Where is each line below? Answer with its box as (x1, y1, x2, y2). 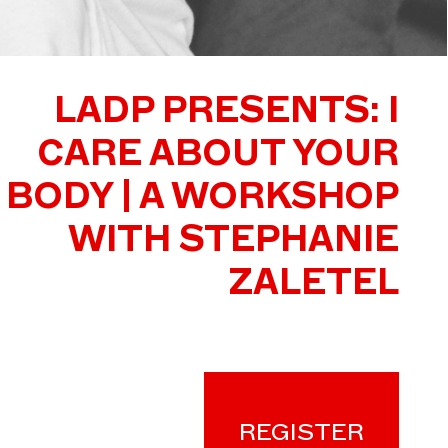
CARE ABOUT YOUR (36, 130, 399, 174)
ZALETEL (228, 259, 399, 303)
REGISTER (238, 416, 364, 446)
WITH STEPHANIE (67, 216, 399, 260)
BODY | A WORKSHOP (5, 173, 399, 217)
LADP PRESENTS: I (53, 87, 399, 131)
